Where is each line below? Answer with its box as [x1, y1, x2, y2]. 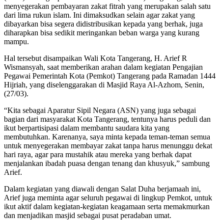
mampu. [4, 37, 29, 46]
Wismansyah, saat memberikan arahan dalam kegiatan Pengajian [4, 62, 203, 71]
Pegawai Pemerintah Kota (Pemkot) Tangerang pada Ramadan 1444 [4, 71, 216, 80]
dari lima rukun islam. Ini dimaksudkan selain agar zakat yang [4, 10, 195, 19]
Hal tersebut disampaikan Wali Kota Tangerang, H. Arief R [4, 54, 187, 62]
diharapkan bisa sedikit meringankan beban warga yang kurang [4, 28, 199, 37]
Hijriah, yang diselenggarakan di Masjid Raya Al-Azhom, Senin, [4, 80, 204, 89]
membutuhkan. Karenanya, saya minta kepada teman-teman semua [4, 132, 210, 141]
